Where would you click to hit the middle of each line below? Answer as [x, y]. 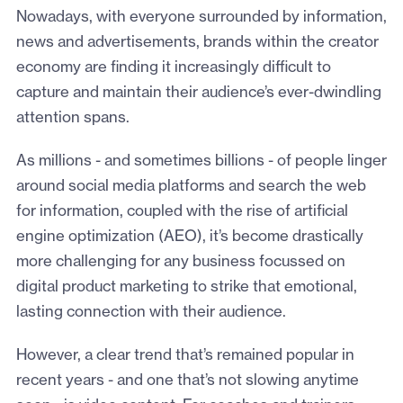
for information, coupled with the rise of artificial [182, 212]
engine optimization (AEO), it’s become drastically [189, 237]
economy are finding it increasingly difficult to [173, 68]
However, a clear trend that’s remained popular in [185, 356]
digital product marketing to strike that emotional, [186, 287]
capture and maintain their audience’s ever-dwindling [198, 93]
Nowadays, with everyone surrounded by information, [201, 18]
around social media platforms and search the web [191, 187]
